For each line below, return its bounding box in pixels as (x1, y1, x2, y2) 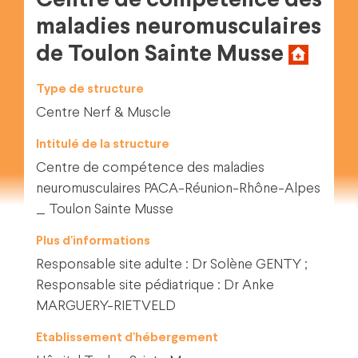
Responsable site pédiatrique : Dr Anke (36, 279, 274, 292)
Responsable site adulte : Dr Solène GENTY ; (36, 258, 308, 272)
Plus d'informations (36, 235, 150, 247)
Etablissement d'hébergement (36, 332, 218, 344)
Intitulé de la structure (36, 138, 169, 150)
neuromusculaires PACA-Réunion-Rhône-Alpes (36, 182, 320, 196)
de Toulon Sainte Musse (36, 44, 288, 66)
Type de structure (36, 83, 144, 95)
